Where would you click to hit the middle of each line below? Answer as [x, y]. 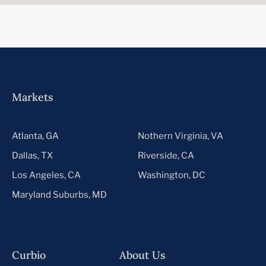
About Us [142, 255]
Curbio [29, 255]
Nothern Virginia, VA [181, 136]
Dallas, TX [32, 155]
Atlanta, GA [35, 136]
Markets [32, 97]
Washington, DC [172, 175]
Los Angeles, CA [46, 175]
